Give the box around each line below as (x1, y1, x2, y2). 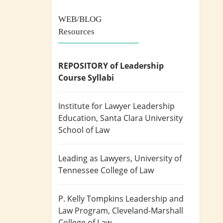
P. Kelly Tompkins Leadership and (58, 193, 184, 205)
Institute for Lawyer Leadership (58, 101, 175, 112)
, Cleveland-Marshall (108, 205, 184, 217)
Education (58, 112, 97, 124)
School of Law (58, 124, 110, 136)
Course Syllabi (58, 72, 114, 84)
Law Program (58, 205, 109, 217)
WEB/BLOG (58, 14, 102, 24)
